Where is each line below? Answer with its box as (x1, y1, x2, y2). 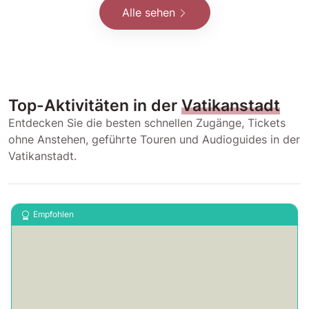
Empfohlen (33, 209, 74, 220)
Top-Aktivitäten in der (8, 95, 181, 114)
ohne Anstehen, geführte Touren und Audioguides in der (8, 132, 300, 146)
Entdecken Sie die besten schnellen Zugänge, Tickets (8, 115, 286, 130)
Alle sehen (121, 5, 175, 19)
